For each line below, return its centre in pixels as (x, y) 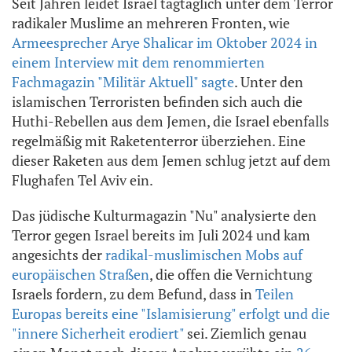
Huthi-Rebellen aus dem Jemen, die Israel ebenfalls (170, 121)
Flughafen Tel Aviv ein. (82, 180)
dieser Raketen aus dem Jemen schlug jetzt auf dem (171, 161)
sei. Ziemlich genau (245, 334)
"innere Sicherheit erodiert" (98, 334)
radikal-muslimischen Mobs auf (204, 255)
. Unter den (269, 82)
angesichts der (59, 255)
